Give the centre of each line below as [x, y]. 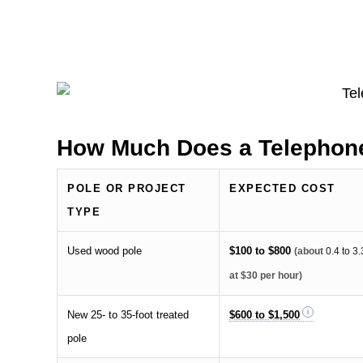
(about [310, 251]
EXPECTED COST [282, 188]
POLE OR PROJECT [127, 188]
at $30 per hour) [266, 275]
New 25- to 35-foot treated [128, 314]
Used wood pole [105, 250]
